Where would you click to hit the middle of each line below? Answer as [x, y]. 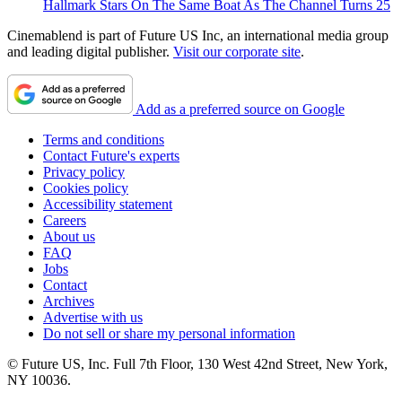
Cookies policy [86, 188]
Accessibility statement [108, 204]
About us [69, 236]
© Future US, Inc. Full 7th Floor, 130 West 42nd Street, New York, [197, 363]
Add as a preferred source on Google [240, 109]
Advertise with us [93, 317]
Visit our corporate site [237, 51]
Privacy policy [84, 171]
